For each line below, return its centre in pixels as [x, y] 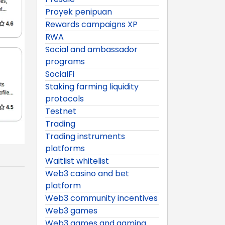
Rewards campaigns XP [91, 24]
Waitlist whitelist [77, 161]
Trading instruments [85, 136]
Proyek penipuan [79, 12]
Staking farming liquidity [92, 86]
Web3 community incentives [101, 198]
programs [65, 61]
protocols [65, 98]
